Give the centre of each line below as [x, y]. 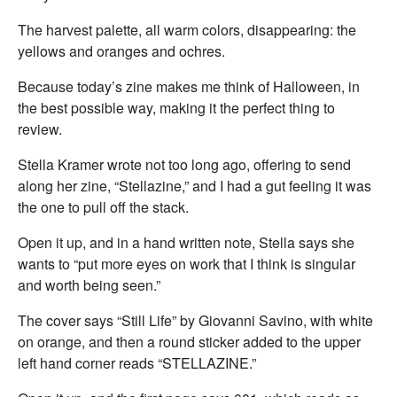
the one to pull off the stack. [103, 207]
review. [40, 129]
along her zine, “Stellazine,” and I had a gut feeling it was [195, 186]
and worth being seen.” [89, 285]
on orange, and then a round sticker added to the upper [189, 342]
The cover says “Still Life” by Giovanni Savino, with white [195, 320]
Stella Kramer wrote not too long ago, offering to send [184, 164]
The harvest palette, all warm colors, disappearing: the [187, 30]
